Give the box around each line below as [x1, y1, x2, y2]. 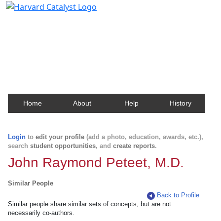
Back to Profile [157, 191, 200, 199]
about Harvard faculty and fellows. [12, 40, 141, 52]
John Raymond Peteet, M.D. [8, 155, 184, 170]
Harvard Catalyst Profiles [12, 15, 125, 29]
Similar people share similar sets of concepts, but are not [8, 200, 171, 208]
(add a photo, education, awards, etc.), [84, 133, 203, 141]
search [8, 142, 30, 149]
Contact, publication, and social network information [12, 31, 209, 42]
